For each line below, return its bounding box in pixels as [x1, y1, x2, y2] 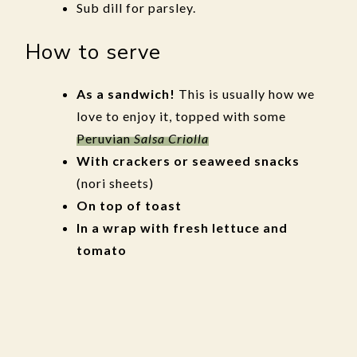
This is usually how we [175, 86, 315, 101]
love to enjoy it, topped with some [76, 108, 286, 124]
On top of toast [76, 198, 182, 213]
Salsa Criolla [134, 131, 209, 146]
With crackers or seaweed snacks [76, 153, 300, 168]
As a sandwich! [76, 86, 175, 101]
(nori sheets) [76, 175, 154, 190]
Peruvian [76, 131, 134, 146]
